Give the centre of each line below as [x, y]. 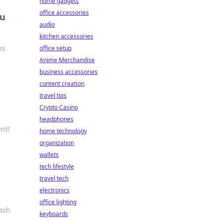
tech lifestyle [57, 166]
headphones [56, 119]
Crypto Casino [59, 107]
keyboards [54, 214]
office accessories [64, 13]
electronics [55, 190]
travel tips [53, 95]
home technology [63, 131]
